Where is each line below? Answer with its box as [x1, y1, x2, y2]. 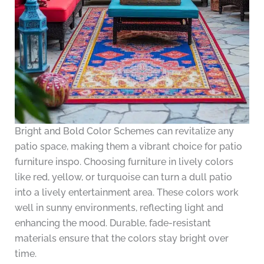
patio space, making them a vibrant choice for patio [14, 141, 242, 153]
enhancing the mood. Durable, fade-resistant [14, 217, 211, 229]
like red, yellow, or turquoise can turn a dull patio [14, 171, 232, 183]
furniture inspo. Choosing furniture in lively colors [14, 156, 233, 168]
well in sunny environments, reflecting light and [14, 202, 223, 214]
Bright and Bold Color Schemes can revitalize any [14, 126, 234, 137]
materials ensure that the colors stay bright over [14, 233, 229, 245]
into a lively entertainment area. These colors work [14, 187, 239, 199]
